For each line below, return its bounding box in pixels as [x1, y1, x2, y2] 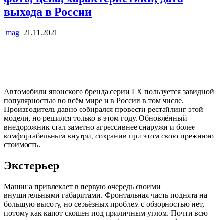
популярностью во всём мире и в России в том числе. [4, 96, 184, 105]
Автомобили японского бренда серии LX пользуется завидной [4, 87, 214, 96]
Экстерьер [4, 159, 59, 172]
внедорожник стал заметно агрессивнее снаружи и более [4, 122, 195, 131]
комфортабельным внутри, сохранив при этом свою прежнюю [4, 131, 214, 140]
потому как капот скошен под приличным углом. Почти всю [4, 208, 208, 217]
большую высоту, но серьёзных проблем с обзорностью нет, [4, 199, 204, 208]
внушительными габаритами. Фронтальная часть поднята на [4, 191, 207, 199]
